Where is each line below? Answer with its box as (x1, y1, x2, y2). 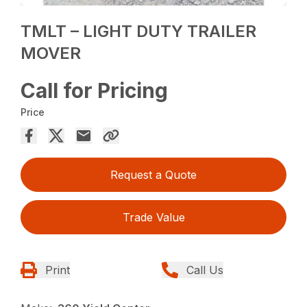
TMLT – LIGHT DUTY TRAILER (21, 21, 257, 42)
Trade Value (122, 210, 185, 225)
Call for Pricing (21, 78, 169, 103)
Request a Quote (110, 168, 197, 182)
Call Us (186, 263, 223, 278)
